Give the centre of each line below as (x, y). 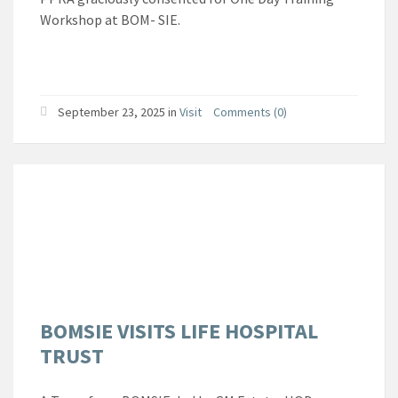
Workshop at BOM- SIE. (110, 19)
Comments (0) (250, 111)
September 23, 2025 (111, 111)
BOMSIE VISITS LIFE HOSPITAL (179, 330)
